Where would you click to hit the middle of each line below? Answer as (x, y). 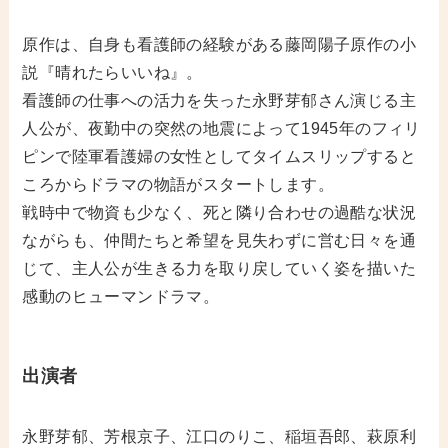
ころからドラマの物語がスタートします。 (178, 184)
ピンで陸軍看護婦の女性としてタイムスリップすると (219, 156)
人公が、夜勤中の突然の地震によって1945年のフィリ (221, 128)
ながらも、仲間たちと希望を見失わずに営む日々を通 (219, 240)
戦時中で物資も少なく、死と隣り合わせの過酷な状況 (219, 212)
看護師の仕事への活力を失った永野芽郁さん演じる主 (219, 100)
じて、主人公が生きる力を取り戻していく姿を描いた (219, 268)
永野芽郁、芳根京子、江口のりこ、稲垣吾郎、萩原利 (219, 436)
